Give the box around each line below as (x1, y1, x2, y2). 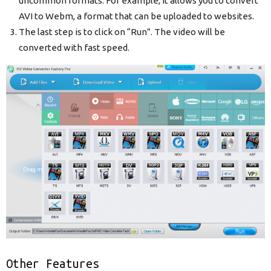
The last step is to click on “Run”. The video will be (19, 27, 225, 38)
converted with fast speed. (19, 42, 129, 53)
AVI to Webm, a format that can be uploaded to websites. (19, 11, 254, 22)
